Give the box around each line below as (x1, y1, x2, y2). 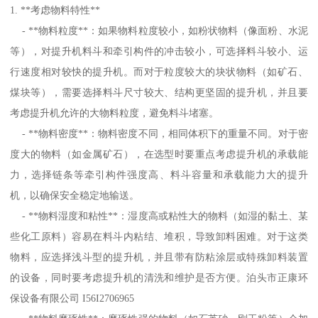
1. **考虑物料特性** (10, 4, 101, 16)
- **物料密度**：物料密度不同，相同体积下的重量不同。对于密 (10, 127, 308, 139)
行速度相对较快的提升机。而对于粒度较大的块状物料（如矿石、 (10, 65, 308, 77)
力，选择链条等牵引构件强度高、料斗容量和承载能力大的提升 (10, 168, 308, 180)
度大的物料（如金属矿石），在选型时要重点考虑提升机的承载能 (10, 148, 308, 160)
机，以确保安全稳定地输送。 (10, 189, 140, 201)
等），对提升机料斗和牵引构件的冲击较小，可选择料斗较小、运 (10, 45, 308, 57)
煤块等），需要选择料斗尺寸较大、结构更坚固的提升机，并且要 (10, 86, 308, 98)
